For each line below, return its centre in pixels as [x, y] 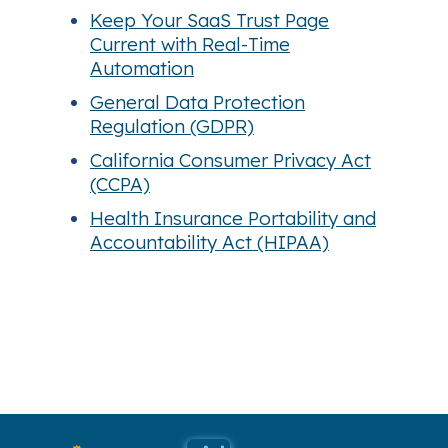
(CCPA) [120, 184]
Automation [142, 68]
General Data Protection [197, 102]
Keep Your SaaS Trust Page [209, 20]
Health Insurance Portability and [233, 218]
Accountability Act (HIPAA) [209, 242]
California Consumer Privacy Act [230, 160]
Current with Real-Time [190, 44]
